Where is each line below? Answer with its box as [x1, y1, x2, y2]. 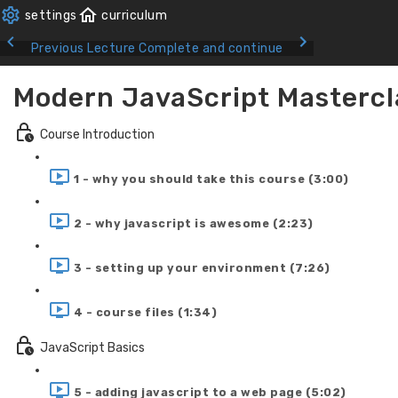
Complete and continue [139, 41, 283, 56]
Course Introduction [40, 126, 155, 142]
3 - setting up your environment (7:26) [73, 260, 330, 275]
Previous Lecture [30, 41, 136, 56]
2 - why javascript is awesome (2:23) [73, 216, 314, 230]
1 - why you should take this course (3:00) [73, 171, 349, 186]
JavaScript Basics [40, 339, 145, 355]
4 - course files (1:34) [73, 305, 217, 319]
